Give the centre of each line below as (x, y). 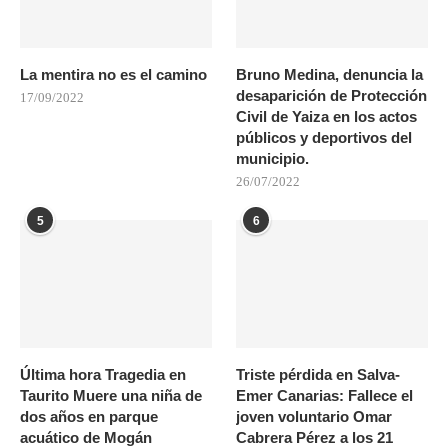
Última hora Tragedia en (103, 374)
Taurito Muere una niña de (111, 395)
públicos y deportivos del (324, 137)
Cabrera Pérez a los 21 (315, 437)
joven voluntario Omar (314, 416)
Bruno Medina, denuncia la (330, 74)
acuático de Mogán (86, 437)
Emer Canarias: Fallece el (325, 395)
